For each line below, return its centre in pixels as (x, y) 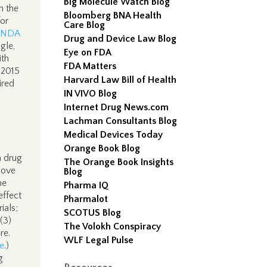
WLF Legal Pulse (99, 240)
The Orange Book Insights (119, 162)
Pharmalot (86, 199)
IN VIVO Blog (91, 94)
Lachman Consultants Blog (121, 121)
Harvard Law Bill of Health (120, 80)
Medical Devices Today (114, 135)
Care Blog (85, 25)
